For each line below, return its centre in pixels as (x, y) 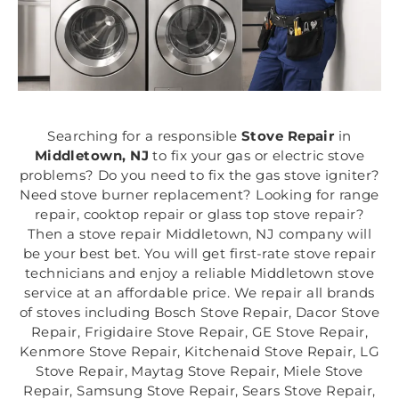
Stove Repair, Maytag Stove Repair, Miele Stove (199, 371)
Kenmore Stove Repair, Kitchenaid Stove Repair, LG (199, 352)
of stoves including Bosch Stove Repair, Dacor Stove (199, 313)
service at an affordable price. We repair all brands (199, 293)
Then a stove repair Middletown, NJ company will (199, 234)
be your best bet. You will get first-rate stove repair (199, 254)
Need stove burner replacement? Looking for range (199, 195)
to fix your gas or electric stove (257, 156)
